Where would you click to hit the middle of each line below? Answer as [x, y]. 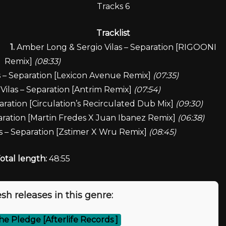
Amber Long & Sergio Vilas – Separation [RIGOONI [115, 47]
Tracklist [113, 33]
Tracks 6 [113, 6]
